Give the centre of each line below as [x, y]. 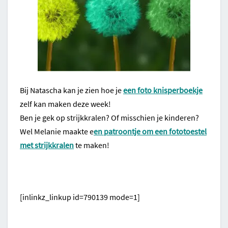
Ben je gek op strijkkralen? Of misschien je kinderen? [109, 118]
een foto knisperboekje [163, 90]
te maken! [92, 145]
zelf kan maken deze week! [65, 104]
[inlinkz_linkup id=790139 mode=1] [80, 197]
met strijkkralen [47, 145]
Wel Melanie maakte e [57, 132]
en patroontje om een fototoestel [150, 132]
